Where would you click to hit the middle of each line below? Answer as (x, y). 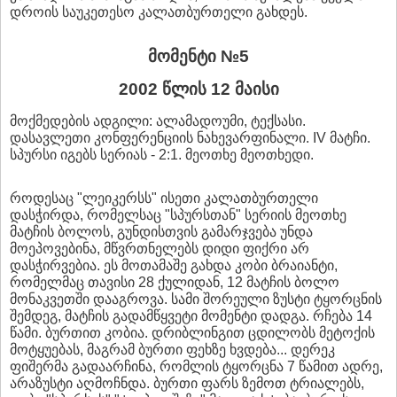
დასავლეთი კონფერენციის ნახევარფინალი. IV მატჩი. (190, 137)
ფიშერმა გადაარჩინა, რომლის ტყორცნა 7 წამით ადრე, (196, 366)
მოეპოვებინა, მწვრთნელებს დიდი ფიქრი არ (160, 248)
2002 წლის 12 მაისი (198, 89)
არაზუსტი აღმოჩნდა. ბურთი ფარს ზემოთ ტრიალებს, (187, 383)
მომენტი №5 (198, 56)
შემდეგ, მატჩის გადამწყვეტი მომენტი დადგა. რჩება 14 (191, 315)
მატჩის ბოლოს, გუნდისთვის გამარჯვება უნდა (161, 231)
